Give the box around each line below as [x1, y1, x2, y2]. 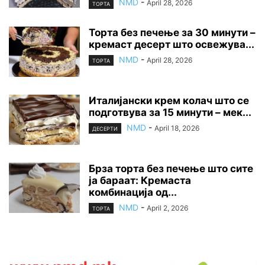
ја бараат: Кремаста [89, 174, 191, 186]
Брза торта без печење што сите [89, 162, 253, 174]
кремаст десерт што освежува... [89, 38, 254, 50]
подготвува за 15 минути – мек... [89, 106, 251, 118]
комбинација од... [89, 186, 177, 198]
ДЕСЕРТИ [92, 125, 118, 132]
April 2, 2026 [147, 203, 188, 212]
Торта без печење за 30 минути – [89, 26, 256, 38]
